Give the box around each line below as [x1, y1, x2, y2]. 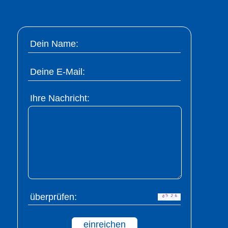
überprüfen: [30, 191, 77, 202]
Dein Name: [30, 39, 78, 49]
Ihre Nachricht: [30, 93, 90, 103]
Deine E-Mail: [30, 67, 85, 77]
